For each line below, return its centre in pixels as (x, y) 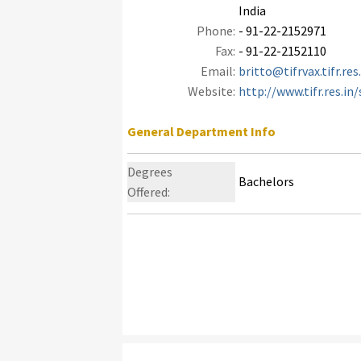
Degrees (150, 172)
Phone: (216, 31)
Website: (212, 91)
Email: (218, 71)
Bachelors (266, 181)
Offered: (149, 192)
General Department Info (201, 131)
